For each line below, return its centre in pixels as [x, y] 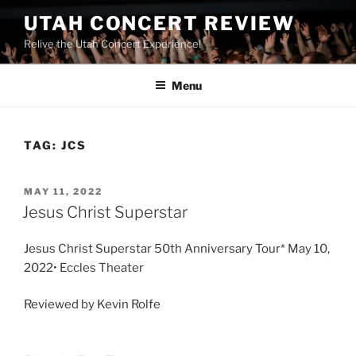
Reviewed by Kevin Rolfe [92, 305]
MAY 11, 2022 [63, 192]
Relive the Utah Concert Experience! [112, 44]
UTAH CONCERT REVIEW [159, 23]
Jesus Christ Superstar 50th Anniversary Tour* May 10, [177, 248]
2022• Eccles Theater [84, 267]
